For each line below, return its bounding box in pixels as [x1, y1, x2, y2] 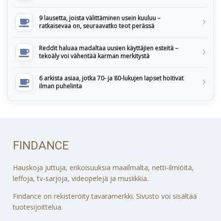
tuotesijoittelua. [13, 202, 63, 212]
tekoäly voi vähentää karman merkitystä [39, 52, 149, 60]
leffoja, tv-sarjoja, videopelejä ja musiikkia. [13, 173, 149, 183]
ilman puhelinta [39, 82, 82, 90]
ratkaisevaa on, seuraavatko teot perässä [39, 22, 154, 30]
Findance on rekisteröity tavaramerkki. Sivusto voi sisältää [13, 191, 197, 201]
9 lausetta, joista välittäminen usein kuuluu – [39, 14, 160, 22]
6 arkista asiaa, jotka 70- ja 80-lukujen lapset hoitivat [39, 74, 184, 82]
